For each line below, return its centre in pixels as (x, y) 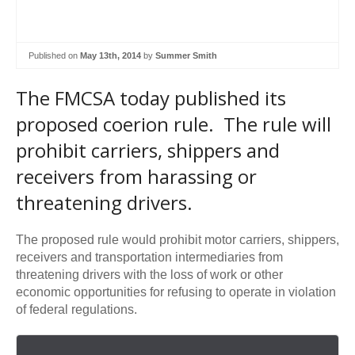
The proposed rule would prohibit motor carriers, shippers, (177, 240)
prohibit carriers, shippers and (148, 151)
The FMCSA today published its (151, 98)
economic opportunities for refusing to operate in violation (176, 292)
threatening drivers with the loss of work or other (149, 275)
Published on (54, 55)
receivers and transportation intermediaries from (149, 258)
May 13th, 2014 (111, 55)
